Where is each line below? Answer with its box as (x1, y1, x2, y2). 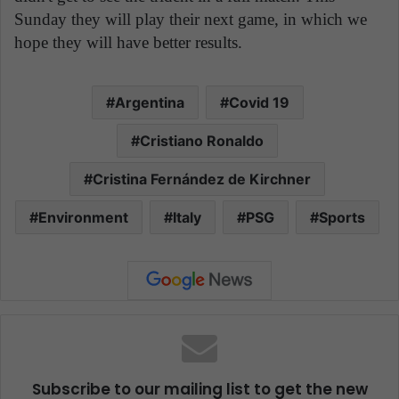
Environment (38, 208, 128, 227)
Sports (319, 208, 365, 227)
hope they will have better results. (14, 33, 242, 53)
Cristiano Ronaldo (140, 132, 264, 151)
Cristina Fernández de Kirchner (93, 170, 311, 189)
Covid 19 (228, 94, 289, 112)
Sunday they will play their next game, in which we (14, 10, 367, 29)
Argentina (114, 94, 184, 112)
